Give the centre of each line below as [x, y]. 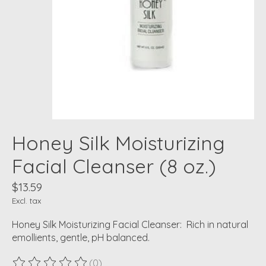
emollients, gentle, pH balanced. [81, 238]
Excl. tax [26, 201]
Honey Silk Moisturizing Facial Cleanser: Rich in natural [130, 225]
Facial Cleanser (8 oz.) [114, 166]
